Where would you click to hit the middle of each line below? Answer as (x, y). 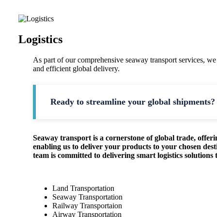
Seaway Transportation (87, 197)
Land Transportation (83, 188)
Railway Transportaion (87, 205)
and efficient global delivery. (76, 68)
